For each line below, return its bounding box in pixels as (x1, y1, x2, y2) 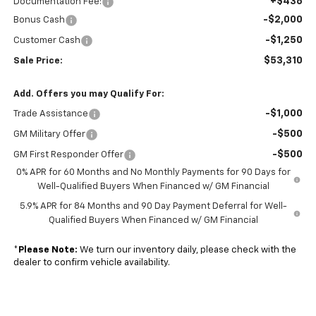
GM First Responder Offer (13, 150, 123, 160)
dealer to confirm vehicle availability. (13, 258, 170, 268)
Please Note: (18, 245, 78, 255)
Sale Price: (13, 56, 63, 66)
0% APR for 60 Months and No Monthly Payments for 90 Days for (16, 168, 291, 178)
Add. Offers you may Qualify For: (13, 90, 164, 99)
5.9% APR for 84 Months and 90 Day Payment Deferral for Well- (19, 202, 287, 212)
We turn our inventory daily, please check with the (77, 245, 296, 255)
